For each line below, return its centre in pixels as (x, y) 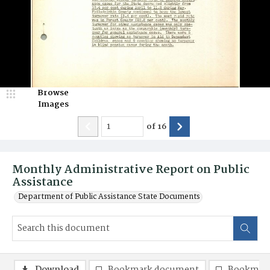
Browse (53, 93)
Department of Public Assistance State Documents (109, 197)
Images (53, 104)
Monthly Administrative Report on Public (131, 170)
